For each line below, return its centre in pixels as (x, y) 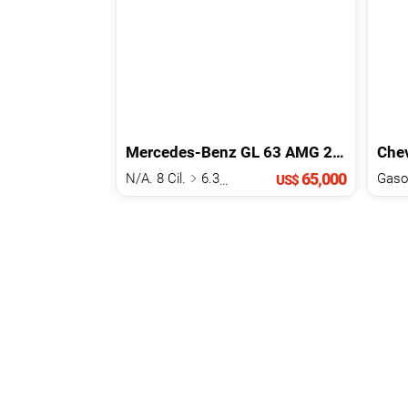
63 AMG (291, 152)
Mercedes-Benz (181, 152)
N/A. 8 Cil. (158, 178)
